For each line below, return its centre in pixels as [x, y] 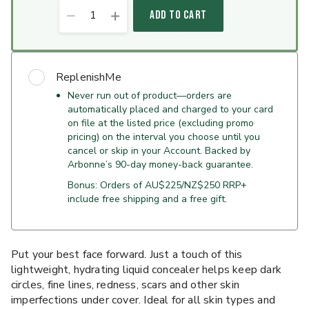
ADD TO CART [178, 15]
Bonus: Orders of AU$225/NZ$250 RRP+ [157, 185]
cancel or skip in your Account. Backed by [159, 151]
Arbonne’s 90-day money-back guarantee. [160, 165]
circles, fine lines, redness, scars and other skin [126, 285]
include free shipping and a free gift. [147, 199]
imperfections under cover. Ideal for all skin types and [143, 300]
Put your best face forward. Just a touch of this [127, 255]
